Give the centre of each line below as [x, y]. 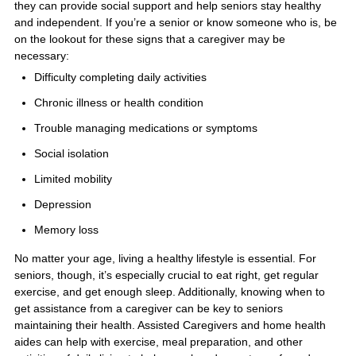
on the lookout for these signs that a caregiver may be [150, 39]
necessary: [42, 56]
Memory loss [66, 230]
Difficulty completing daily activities [120, 77]
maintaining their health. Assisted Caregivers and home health [170, 325]
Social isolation [72, 153]
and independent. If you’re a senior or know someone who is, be [176, 22]
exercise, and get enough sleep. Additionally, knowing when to [170, 292]
